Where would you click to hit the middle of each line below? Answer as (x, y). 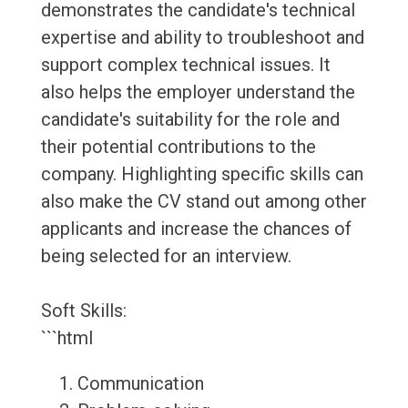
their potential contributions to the (178, 147)
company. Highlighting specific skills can (202, 174)
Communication (140, 384)
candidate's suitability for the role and (190, 120)
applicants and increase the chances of (196, 229)
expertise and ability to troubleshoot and (202, 38)
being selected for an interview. (166, 256)
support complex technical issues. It (185, 65)
